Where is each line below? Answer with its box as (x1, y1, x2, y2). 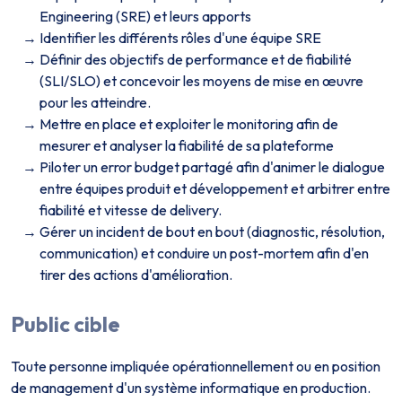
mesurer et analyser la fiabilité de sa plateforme (39, 136, 334, 154)
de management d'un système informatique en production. (11, 379, 371, 397)
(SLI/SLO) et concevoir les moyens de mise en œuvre (39, 72, 363, 90)
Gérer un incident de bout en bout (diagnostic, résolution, (39, 223, 385, 240)
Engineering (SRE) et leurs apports (39, 7, 251, 25)
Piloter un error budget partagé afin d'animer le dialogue (39, 158, 385, 176)
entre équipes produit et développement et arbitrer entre (39, 179, 390, 197)
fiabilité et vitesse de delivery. (39, 201, 222, 219)
